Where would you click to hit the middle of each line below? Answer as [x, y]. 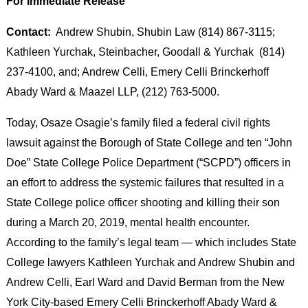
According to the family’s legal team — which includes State [151, 242]
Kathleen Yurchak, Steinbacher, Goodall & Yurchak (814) [145, 52]
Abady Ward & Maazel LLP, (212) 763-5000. [112, 92]
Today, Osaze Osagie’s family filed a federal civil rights [138, 123]
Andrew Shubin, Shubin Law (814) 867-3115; [163, 32]
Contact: [28, 32]
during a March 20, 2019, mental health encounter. [129, 222]
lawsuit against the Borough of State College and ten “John [149, 143]
